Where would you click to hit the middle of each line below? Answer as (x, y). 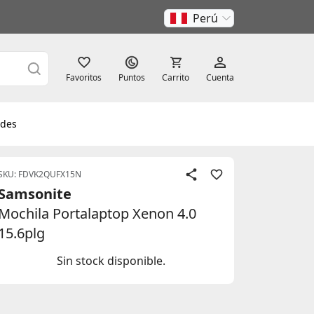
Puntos (132, 77)
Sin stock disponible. (111, 261)
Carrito (176, 77)
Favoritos (84, 77)
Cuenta (220, 77)
